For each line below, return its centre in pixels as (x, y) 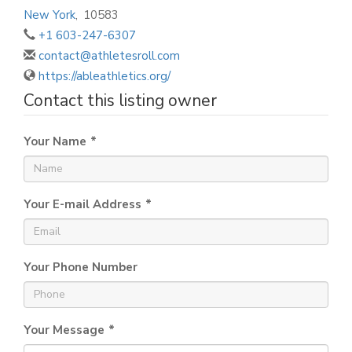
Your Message (64, 330)
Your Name (55, 141)
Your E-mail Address (82, 204)
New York (49, 15)
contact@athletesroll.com (109, 55)
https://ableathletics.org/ (104, 76)
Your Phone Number (81, 267)
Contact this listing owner (120, 100)
